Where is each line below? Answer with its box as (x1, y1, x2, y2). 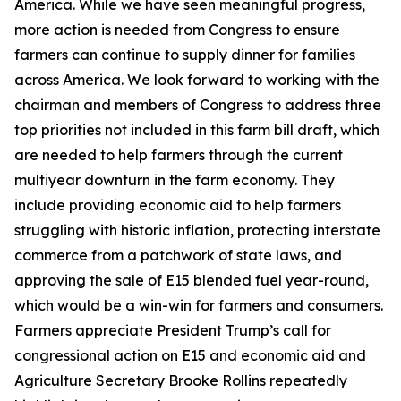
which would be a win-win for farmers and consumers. (14, 296, 383, 314)
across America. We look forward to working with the (14, 71, 380, 89)
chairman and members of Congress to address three (14, 96, 381, 114)
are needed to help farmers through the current (14, 146, 343, 164)
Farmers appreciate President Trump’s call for (14, 321, 331, 339)
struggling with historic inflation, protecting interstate (14, 221, 380, 239)
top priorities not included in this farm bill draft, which (14, 121, 380, 139)
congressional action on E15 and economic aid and (14, 346, 366, 364)
